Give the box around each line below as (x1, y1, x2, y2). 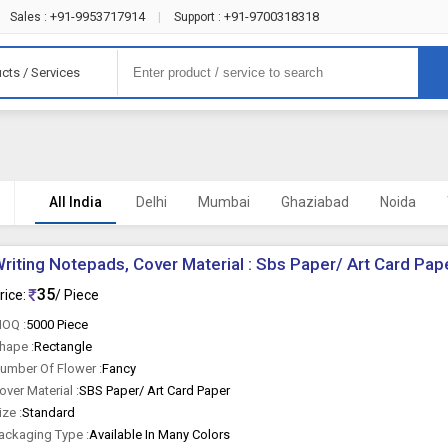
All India (49, 194, 103, 210)
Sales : (9, 10, 47, 24)
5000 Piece (26, 317, 89, 332)
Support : (173, 10, 221, 24)
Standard (22, 405, 76, 420)
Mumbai (198, 194, 251, 210)
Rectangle (34, 339, 93, 354)
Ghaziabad (281, 194, 350, 210)
